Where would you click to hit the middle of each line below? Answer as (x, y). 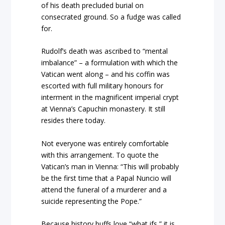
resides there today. (74, 121)
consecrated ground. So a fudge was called (111, 17)
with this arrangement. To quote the (100, 155)
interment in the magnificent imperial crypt (110, 97)
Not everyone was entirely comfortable (105, 143)
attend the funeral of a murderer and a (104, 189)
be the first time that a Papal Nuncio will (106, 178)
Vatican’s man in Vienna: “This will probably (110, 166)
